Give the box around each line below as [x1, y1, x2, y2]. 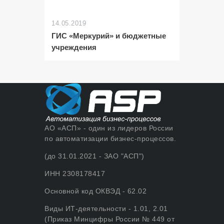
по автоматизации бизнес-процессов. [44, 134, 176, 143]
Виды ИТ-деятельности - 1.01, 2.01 [44, 204, 168, 213]
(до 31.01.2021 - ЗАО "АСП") [44, 152, 144, 160]
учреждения [51, 42, 96, 51]
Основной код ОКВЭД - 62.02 [44, 187, 146, 195]
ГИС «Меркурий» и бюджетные [51, 31, 166, 40]
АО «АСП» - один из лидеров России [44, 124, 173, 132]
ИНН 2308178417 [44, 169, 105, 178]
